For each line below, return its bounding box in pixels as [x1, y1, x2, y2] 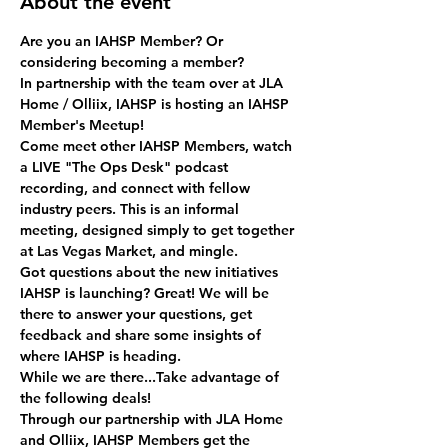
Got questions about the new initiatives [20, 263, 282, 281]
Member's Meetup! [20, 116, 144, 134]
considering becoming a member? [20, 53, 248, 71]
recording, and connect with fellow [20, 179, 254, 197]
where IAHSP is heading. [20, 347, 181, 365]
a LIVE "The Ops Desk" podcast [20, 158, 232, 176]
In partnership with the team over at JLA [20, 74, 287, 92]
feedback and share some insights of [20, 326, 265, 344]
